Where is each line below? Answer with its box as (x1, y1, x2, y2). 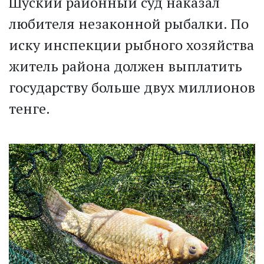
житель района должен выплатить (9, 57, 242, 76)
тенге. (9, 99, 50, 118)
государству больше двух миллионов (9, 78, 255, 97)
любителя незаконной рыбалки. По (9, 14, 249, 34)
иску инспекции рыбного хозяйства (9, 35, 254, 55)
